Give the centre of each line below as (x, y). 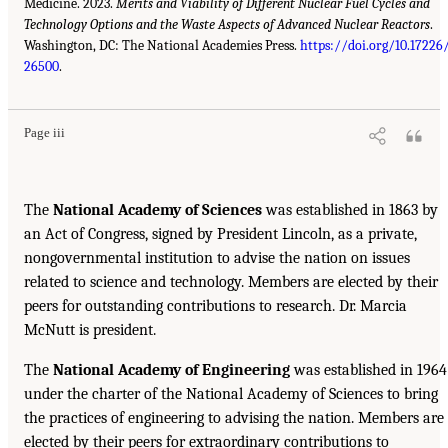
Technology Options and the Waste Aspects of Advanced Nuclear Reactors (227, 25)
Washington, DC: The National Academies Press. (162, 46)
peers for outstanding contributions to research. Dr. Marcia (215, 306)
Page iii (44, 133)
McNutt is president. (90, 330)
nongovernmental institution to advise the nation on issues (217, 258)
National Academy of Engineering (171, 370)
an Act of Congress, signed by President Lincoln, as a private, (220, 234)
